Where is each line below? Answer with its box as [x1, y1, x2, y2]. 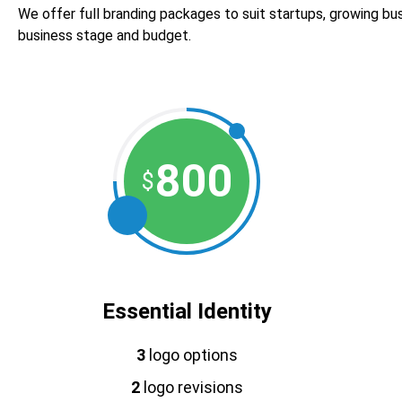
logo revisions [139, 378, 243, 397]
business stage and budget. [18, 27, 191, 44]
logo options [144, 345, 238, 364]
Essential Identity [101, 299, 272, 324]
